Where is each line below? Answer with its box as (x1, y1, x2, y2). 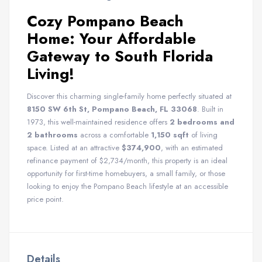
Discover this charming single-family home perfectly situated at (27, 91, 232, 102)
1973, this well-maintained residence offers (27, 116, 170, 127)
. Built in (197, 104, 223, 115)
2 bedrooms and (170, 116, 235, 127)
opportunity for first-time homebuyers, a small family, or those (27, 168, 225, 179)
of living (189, 129, 218, 140)
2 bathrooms (27, 129, 78, 140)
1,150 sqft (151, 129, 189, 140)
